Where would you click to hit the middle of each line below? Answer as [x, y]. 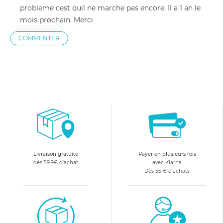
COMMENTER [39, 38]
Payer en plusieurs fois [167, 154]
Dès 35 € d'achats [167, 171]
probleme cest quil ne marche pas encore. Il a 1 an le [110, 8]
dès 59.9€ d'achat [56, 163]
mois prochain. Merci [56, 20]
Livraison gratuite [56, 154]
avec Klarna [167, 163]
